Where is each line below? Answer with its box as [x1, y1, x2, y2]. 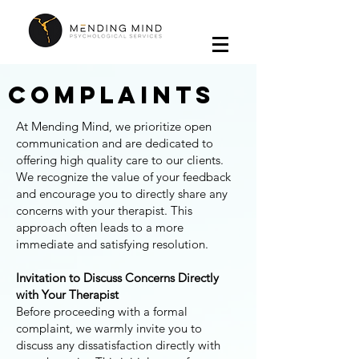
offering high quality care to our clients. [16, 152, 224, 167]
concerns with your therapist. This [16, 203, 192, 218]
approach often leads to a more [16, 220, 184, 235]
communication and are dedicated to [16, 135, 213, 151]
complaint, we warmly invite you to [16, 321, 202, 336]
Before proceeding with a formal [16, 304, 188, 319]
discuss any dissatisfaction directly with [16, 337, 220, 353]
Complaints [8, 80, 215, 110]
